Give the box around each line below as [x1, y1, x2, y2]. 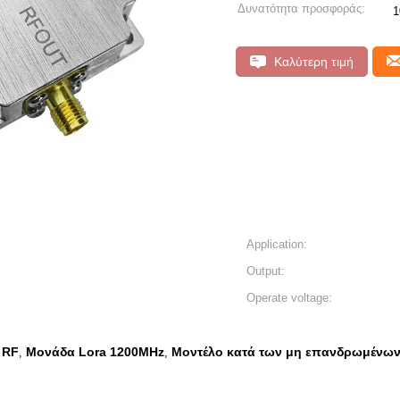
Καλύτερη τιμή [271, 54, 354, 69]
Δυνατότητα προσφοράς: [237, 2, 365, 15]
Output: [246, 264, 285, 278]
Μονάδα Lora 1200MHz [26, 345, 164, 359]
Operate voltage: [246, 291, 332, 304]
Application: [246, 237, 307, 251]
